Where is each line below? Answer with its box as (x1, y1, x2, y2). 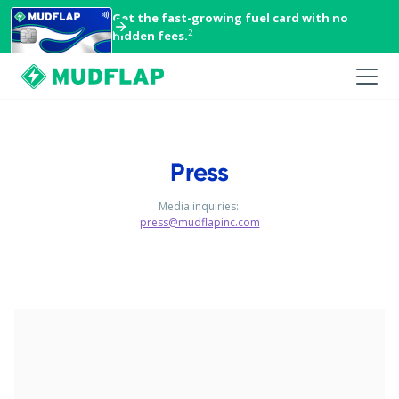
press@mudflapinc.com (139, 215, 260, 231)
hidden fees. (112, 28, 188, 44)
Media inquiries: (158, 199, 241, 215)
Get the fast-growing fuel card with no (112, 10, 348, 26)
